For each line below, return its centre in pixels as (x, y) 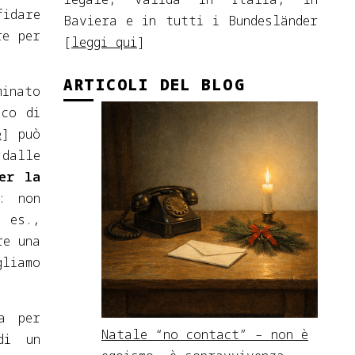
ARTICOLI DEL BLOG (155, 84)
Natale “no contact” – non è (205, 334)
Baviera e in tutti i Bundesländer (191, 21)
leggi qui (104, 42)
